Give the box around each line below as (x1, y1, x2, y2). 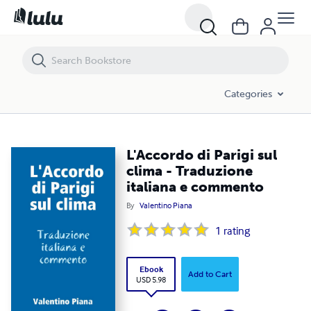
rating (224, 224, 251, 237)
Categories (224, 87, 272, 100)
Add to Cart (188, 269, 233, 280)
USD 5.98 (136, 274, 167, 285)
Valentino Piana (140, 200, 193, 210)
